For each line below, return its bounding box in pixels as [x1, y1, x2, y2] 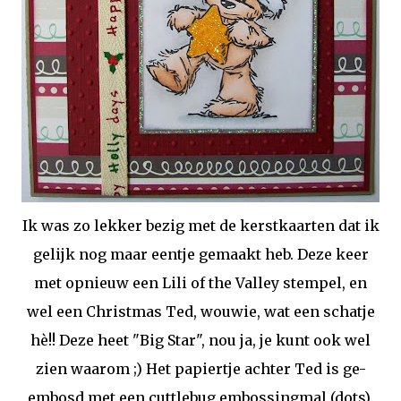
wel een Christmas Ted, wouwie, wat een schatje [26, 303, 375, 320]
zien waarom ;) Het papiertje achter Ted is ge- [35, 360, 366, 378]
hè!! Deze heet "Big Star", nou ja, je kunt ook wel [30, 331, 371, 349]
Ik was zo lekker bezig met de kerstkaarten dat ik [21, 217, 380, 235]
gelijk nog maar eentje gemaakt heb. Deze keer [32, 245, 369, 263]
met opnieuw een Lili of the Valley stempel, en [34, 274, 367, 292]
